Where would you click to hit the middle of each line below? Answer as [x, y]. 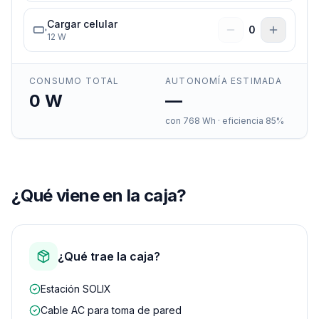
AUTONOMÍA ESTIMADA [224, 81]
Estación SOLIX [76, 289]
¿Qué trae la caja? [109, 256]
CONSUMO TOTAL [74, 81]
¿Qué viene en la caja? [99, 195]
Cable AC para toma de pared [111, 310]
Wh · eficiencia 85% [242, 121]
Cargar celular [82, 24]
